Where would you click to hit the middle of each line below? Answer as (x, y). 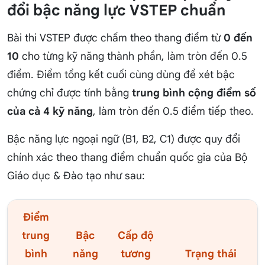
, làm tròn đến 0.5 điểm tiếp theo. (173, 112)
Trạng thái (211, 254)
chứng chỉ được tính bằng (70, 93)
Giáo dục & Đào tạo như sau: (76, 176)
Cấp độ (135, 236)
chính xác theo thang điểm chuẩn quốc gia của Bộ (127, 158)
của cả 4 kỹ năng (50, 112)
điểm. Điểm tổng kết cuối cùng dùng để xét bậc (121, 75)
